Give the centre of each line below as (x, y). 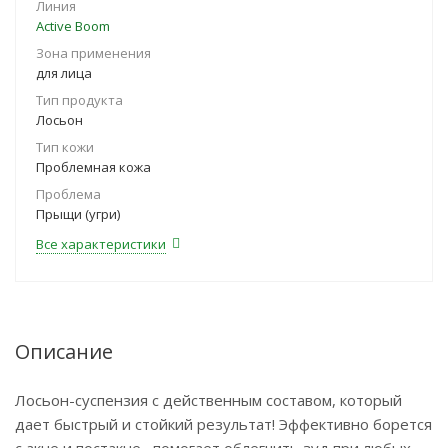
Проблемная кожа (93, 167)
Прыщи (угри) (78, 214)
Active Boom (73, 26)
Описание (64, 351)
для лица (64, 73)
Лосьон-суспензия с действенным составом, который (208, 400)
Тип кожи (65, 147)
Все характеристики (101, 244)
